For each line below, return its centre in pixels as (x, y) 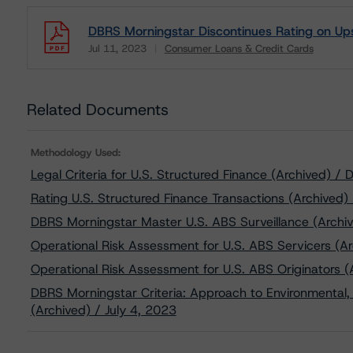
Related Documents (97, 110)
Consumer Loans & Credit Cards (239, 48)
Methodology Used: (75, 152)
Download (112, 59)
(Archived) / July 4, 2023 (103, 310)
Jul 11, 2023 (117, 48)
